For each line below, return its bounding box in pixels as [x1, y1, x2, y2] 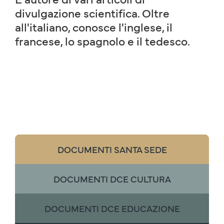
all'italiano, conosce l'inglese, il [15, 18, 172, 34]
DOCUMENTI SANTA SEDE [57, 143, 167, 155]
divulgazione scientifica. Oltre [15, 4, 169, 20]
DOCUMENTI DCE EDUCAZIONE [44, 202, 180, 214]
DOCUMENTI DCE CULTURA [53, 172, 171, 185]
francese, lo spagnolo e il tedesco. [15, 32, 190, 48]
